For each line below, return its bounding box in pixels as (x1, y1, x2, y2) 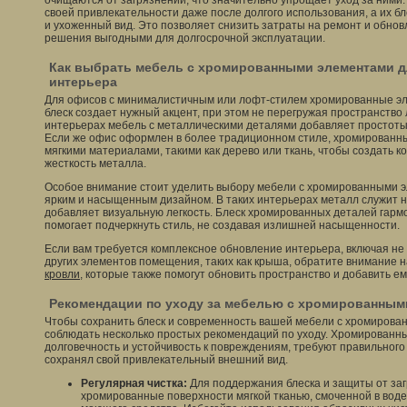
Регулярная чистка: (81, 377, 187, 390)
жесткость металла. (45, 157, 146, 170)
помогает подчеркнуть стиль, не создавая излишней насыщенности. (45, 219, 400, 232)
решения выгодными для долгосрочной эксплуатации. (45, 32, 325, 45)
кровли (45, 268, 80, 281)
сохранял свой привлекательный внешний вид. (45, 353, 288, 366)
